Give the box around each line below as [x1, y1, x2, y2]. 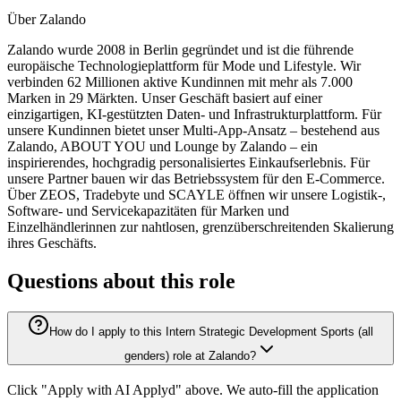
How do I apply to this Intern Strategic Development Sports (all [49, 325, 373, 339]
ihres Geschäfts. [7, 235, 97, 252]
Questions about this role [7, 269, 235, 294]
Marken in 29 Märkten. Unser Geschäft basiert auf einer [7, 90, 322, 107]
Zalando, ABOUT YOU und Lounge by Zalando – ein [7, 139, 318, 155]
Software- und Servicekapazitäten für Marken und [7, 203, 289, 219]
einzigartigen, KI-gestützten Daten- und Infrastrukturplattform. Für [7, 107, 381, 123]
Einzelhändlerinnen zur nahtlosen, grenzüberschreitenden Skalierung [7, 219, 394, 235]
